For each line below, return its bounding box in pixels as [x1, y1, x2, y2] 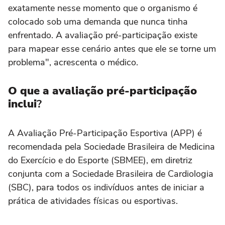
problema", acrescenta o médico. [8, 56, 138, 69]
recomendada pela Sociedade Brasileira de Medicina [8, 141, 215, 153]
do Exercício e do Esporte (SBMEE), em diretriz [8, 154, 192, 167]
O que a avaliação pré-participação [8, 83, 197, 99]
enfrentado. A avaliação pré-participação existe [8, 29, 197, 42]
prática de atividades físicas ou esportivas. [8, 195, 178, 207]
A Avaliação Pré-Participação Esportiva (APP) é [8, 127, 202, 140]
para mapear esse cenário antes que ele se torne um [8, 43, 216, 55]
